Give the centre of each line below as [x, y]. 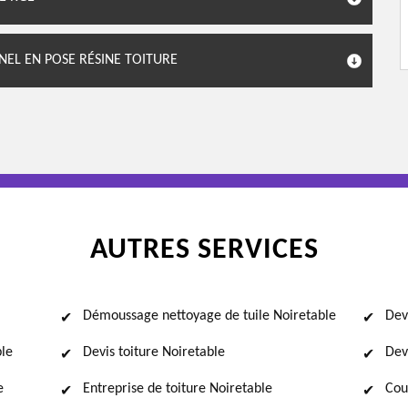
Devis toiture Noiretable [154, 352]
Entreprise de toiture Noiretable [178, 389]
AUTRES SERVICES [204, 250]
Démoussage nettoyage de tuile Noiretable [209, 316]
